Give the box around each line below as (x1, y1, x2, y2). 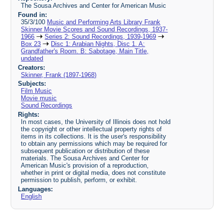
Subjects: (17, 80, 46, 88)
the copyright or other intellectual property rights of (21, 125, 162, 133)
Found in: (17, 11, 47, 18)
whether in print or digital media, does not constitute (21, 169, 166, 177)
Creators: (17, 63, 45, 71)
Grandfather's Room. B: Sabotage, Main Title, (21, 47, 149, 55)
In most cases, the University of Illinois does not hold (21, 118, 171, 126)
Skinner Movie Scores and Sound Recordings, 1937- (21, 25, 168, 33)
